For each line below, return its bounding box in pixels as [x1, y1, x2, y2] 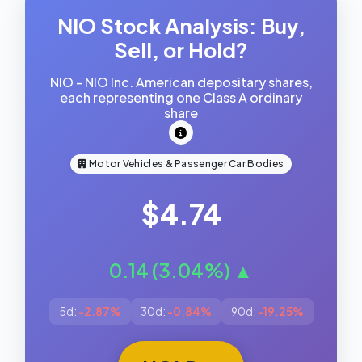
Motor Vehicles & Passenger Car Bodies [89, 158, 284, 170]
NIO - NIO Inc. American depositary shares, [49, 74, 313, 90]
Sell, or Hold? [114, 36, 248, 63]
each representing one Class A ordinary [60, 89, 302, 106]
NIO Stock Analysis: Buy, [57, 12, 305, 39]
